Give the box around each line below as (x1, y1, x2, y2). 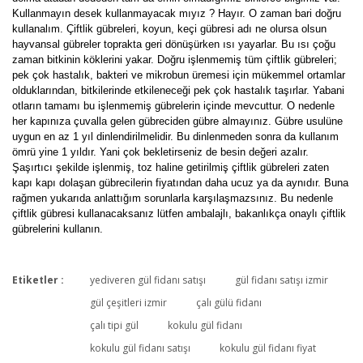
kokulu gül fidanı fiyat (220, 340, 316, 355)
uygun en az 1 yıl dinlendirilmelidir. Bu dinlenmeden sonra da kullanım (12, 130, 339, 143)
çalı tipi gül (90, 318, 139, 332)
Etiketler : (12, 272, 64, 287)
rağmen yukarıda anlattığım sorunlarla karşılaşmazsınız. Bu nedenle (12, 191, 333, 204)
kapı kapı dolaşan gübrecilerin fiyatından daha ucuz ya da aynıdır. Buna (12, 176, 348, 189)
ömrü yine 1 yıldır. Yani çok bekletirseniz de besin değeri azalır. (12, 145, 309, 158)
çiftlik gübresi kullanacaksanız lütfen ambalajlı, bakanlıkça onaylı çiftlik (12, 207, 346, 220)
